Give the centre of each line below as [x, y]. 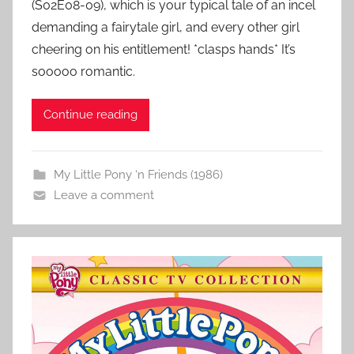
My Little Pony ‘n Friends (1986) [138, 174]
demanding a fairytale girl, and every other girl [166, 27]
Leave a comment [104, 195]
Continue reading [90, 115]
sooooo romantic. [83, 71]
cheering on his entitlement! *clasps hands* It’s [164, 49]
